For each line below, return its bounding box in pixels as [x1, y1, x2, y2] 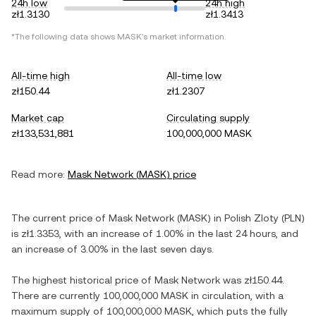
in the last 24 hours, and [184, 228, 298, 239]
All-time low [166, 70, 221, 81]
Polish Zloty [224, 212, 279, 224]
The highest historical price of [11, 274, 154, 286]
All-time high [11, 70, 70, 81]
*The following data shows [11, 32, 117, 42]
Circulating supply [166, 112, 250, 123]
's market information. [142, 32, 226, 42]
